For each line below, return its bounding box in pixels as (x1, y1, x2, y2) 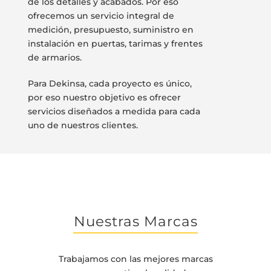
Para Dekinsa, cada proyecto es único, (27, 77, 192, 89)
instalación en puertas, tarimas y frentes (27, 38, 203, 49)
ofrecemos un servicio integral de (27, 10, 174, 21)
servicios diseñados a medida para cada (27, 105, 200, 117)
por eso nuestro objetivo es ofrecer (27, 91, 181, 103)
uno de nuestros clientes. (27, 119, 138, 131)
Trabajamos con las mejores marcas (58, 253, 213, 265)
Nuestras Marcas (73, 213, 198, 230)
